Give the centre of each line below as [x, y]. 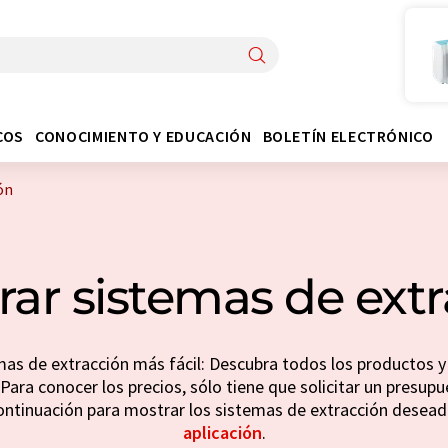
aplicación [222, 432]
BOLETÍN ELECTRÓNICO [348, 135]
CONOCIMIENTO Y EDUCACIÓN [143, 135]
